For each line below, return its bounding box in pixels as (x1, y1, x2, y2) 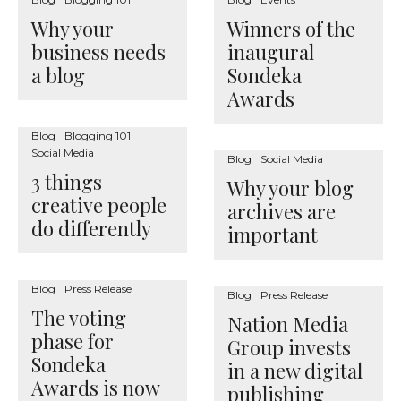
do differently (31, 215, 151, 242)
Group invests (227, 334, 351, 361)
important (227, 221, 318, 248)
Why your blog (227, 175, 354, 201)
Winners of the (227, 15, 355, 42)
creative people (31, 192, 166, 218)
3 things (31, 168, 102, 195)
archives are (227, 198, 336, 225)
